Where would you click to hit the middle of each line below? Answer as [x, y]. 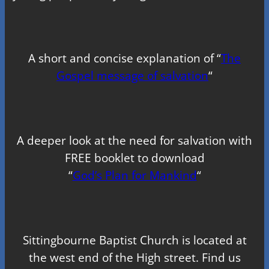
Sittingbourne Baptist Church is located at [134, 240]
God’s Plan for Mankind [134, 175]
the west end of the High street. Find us [134, 257]
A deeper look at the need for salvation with [134, 140]
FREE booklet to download [134, 157]
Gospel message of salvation [132, 76]
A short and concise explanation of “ [125, 58]
